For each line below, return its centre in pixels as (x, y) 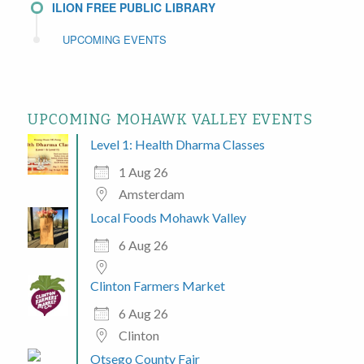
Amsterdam (151, 193)
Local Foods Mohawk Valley (168, 217)
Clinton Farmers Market (157, 285)
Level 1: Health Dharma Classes (177, 144)
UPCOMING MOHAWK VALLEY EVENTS (170, 119)
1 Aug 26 (143, 171)
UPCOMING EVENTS (114, 39)
